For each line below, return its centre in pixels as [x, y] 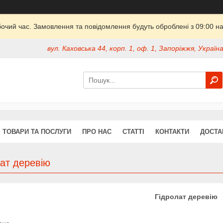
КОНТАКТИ [172, 131]
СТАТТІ [133, 131]
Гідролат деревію [186, 196]
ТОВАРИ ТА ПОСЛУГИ [37, 131]
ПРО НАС [97, 131]
